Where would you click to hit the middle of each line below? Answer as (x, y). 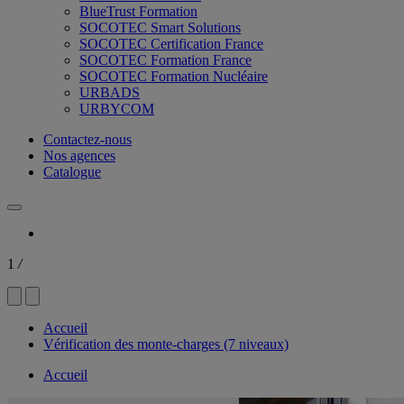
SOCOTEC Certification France (171, 44)
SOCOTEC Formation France (165, 60)
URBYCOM (117, 109)
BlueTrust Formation (138, 11)
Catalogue (72, 172)
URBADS (110, 92)
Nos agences (79, 156)
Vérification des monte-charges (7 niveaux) (166, 344)
